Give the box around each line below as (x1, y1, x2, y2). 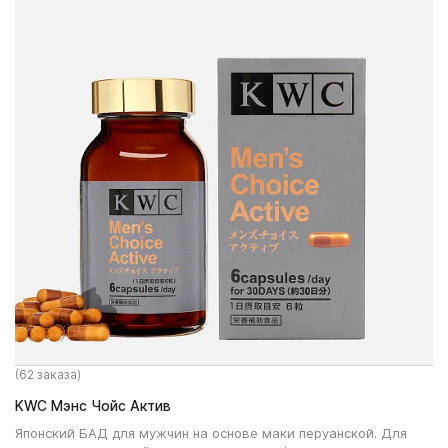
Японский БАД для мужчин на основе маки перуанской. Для (15, 424, 407, 441)
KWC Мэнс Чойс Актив (15, 397, 171, 414)
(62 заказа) (15, 366, 81, 382)
